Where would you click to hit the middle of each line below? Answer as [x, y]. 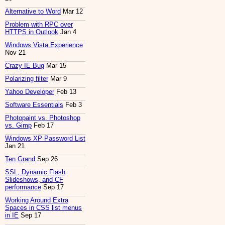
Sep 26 [46, 159]
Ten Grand [20, 159]
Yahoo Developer [30, 92]
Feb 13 [65, 92]
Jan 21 [15, 146]
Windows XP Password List [45, 139]
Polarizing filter [27, 79]
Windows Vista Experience [44, 45]
